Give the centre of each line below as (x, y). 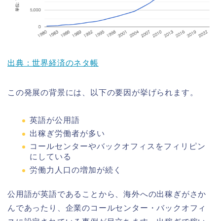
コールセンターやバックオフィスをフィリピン (118, 147)
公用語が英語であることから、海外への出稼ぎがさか (107, 194)
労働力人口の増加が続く (76, 170)
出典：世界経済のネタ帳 (53, 63)
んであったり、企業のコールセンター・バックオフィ (107, 208)
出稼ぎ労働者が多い (67, 133)
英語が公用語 (55, 120)
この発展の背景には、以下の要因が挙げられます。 (103, 93)
